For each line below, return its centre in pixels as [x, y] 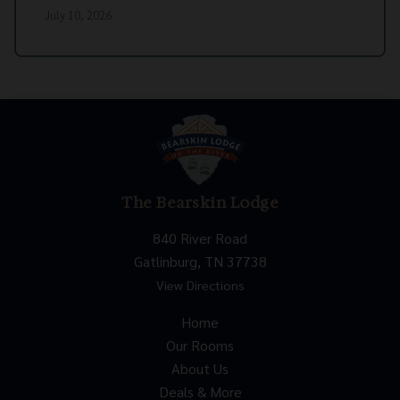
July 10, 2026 [78, 15]
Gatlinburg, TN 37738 [200, 262]
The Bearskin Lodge [200, 203]
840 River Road [200, 238]
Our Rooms [200, 346]
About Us [200, 369]
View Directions [200, 285]
